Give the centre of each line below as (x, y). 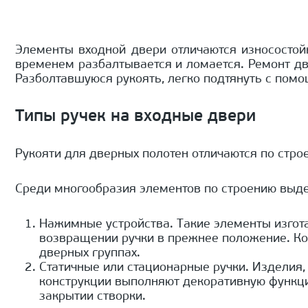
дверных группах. (90, 254)
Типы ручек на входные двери (135, 117)
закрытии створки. (92, 297)
